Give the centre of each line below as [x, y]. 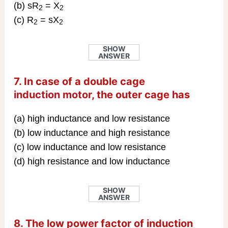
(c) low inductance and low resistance [90, 147]
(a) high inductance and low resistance [92, 119]
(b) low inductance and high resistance [92, 133]
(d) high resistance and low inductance [92, 162]
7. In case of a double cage [79, 82]
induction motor [52, 95]
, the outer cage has [140, 95]
